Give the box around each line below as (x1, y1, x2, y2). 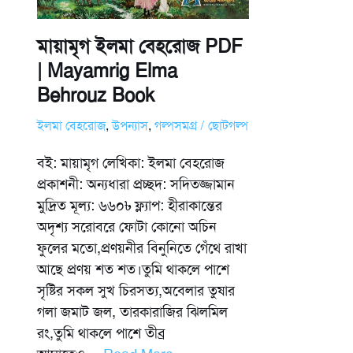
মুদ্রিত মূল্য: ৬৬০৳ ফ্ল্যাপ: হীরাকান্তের (37, 197, 222, 215)
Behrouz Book (37, 84, 154, 108)
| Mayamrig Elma (37, 59, 177, 84)
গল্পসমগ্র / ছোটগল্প (154, 118, 248, 135)
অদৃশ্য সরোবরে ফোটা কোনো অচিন (37, 218, 217, 236)
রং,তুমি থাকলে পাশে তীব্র (37, 325, 165, 343)
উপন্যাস (112, 118, 148, 135)
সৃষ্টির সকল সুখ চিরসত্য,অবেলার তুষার (37, 282, 235, 300)
